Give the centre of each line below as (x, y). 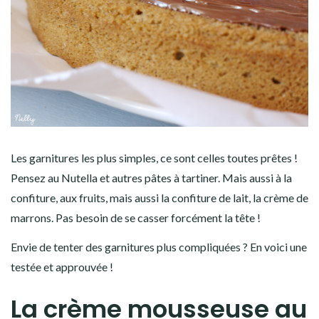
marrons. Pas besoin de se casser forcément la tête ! (136, 218)
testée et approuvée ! (62, 267)
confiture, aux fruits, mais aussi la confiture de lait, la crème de (159, 198)
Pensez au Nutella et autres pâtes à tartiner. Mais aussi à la (151, 178)
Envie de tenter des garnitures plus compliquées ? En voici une (159, 247)
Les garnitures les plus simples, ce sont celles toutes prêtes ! (154, 158)
